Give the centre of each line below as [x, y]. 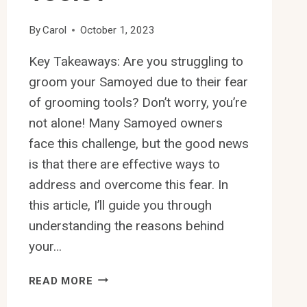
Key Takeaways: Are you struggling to [136, 61]
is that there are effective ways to [124, 164]
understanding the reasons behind [126, 225]
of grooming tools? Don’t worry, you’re [137, 102]
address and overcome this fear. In [128, 184]
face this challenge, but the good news [138, 143]
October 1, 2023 [117, 30]
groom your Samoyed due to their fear [138, 82]
